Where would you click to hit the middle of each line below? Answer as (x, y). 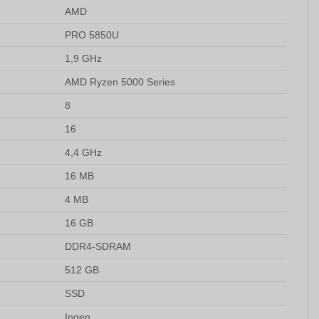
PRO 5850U (92, 35)
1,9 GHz (84, 58)
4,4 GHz (84, 152)
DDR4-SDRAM (98, 246)
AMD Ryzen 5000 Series (120, 82)
